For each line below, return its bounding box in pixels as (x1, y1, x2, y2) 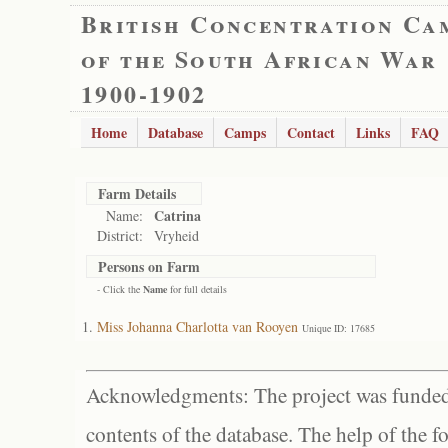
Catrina (154, 205, 201, 226)
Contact (287, 122, 335, 143)
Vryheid (154, 226, 199, 245)
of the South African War (81, 41, 438, 76)
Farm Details (98, 183, 176, 204)
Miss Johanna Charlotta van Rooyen (97, 317, 298, 336)
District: (97, 226, 143, 245)
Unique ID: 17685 (302, 321, 375, 335)
